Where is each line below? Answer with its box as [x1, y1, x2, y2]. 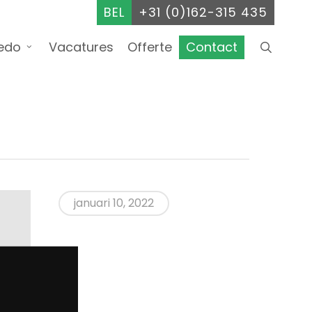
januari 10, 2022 [74, 195, 155, 211]
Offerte [127, 38, 173, 56]
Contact [186, 38, 238, 56]
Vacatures [49, 38, 114, 56]
